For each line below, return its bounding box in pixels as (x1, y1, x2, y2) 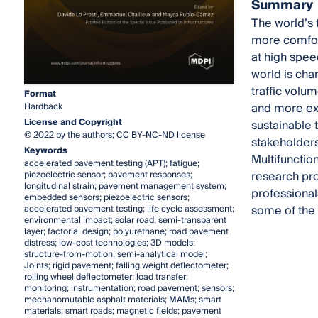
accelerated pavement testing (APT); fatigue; (23, 155, 199, 171)
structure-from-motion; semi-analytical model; (23, 246, 207, 262)
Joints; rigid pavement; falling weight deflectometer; (23, 258, 229, 273)
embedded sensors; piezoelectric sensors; (23, 190, 190, 205)
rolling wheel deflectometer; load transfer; (23, 269, 188, 285)
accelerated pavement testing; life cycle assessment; (23, 201, 234, 216)
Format (23, 86, 56, 102)
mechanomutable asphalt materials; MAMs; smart (23, 292, 221, 307)
